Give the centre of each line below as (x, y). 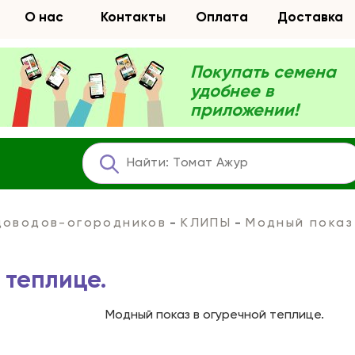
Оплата (221, 18)
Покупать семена (263, 73)
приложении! (244, 111)
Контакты (133, 18)
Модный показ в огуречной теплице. (214, 315)
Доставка (311, 18)
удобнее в (232, 92)
